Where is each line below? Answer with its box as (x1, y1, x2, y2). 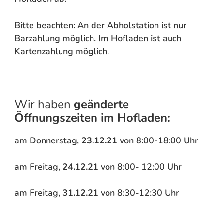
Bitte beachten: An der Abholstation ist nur (15, 19, 186, 31)
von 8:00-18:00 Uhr (117, 134, 198, 146)
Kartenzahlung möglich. (15, 45, 109, 57)
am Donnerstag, (15, 134, 81, 146)
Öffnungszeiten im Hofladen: (15, 109, 170, 125)
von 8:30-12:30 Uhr (98, 186, 179, 199)
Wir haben (15, 96, 74, 112)
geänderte (74, 96, 129, 112)
